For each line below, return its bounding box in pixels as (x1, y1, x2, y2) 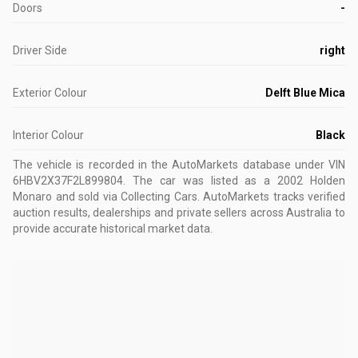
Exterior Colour (13, 86, 87, 99)
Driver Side (13, 44, 67, 57)
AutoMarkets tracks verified (199, 190, 345, 203)
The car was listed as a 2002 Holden (132, 174, 345, 187)
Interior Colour (13, 129, 84, 141)
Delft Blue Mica (265, 86, 345, 99)
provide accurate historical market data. (13, 222, 213, 235)
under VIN (290, 158, 346, 171)
